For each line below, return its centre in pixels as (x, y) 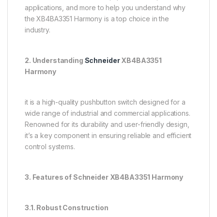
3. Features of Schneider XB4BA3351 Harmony (104, 177)
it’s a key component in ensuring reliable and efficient (108, 135)
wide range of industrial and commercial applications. (108, 113)
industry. (38, 30)
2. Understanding (55, 60)
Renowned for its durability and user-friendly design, (107, 124)
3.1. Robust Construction (67, 207)
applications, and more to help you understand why (105, 7)
